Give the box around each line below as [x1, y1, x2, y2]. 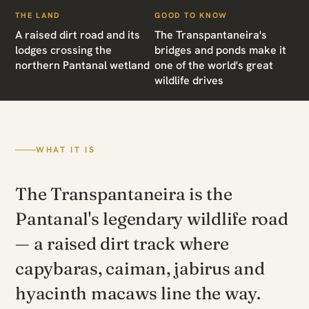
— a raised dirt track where [15, 233, 229, 254]
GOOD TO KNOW [154, 10, 228, 20]
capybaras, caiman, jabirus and [15, 258, 265, 279]
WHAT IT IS [36, 144, 96, 155]
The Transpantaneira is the [15, 183, 232, 204]
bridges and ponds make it [154, 43, 286, 57]
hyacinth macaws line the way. [15, 283, 261, 303]
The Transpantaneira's [154, 28, 267, 42]
